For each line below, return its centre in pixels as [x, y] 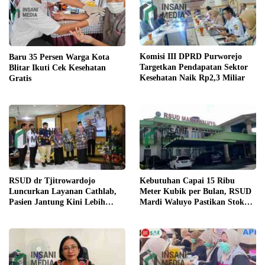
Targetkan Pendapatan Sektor [194, 67]
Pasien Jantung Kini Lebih [57, 202]
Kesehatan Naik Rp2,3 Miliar [192, 78]
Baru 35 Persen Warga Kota [59, 57]
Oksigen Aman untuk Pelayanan [198, 212]
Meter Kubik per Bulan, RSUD [195, 191]
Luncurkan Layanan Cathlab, [63, 191]
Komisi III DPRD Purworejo [191, 57]
